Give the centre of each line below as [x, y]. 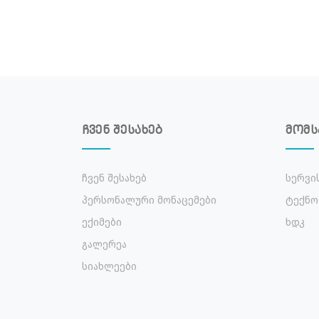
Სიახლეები [109, 266]
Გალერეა [104, 244]
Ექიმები [102, 222]
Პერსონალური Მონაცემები [149, 200]
